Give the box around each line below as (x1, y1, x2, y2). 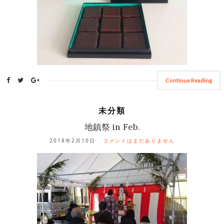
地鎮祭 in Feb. (84, 121, 140, 132)
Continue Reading (165, 77, 212, 83)
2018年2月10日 (49, 137, 95, 144)
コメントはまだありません (102, 137, 175, 144)
